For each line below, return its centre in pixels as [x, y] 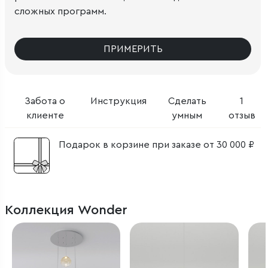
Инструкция [118, 101]
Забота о [45, 101]
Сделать [187, 101]
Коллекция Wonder [66, 210]
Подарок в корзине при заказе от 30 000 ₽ [156, 144]
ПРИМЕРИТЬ [133, 49]
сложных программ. [60, 11]
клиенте [45, 115]
